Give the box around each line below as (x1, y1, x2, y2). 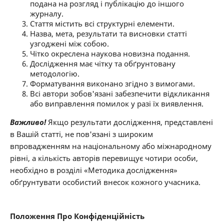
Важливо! (9, 117, 46, 127)
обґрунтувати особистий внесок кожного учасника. (9, 177, 202, 187)
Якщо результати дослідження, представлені (45, 117, 213, 127)
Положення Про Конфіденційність (9, 211, 144, 221)
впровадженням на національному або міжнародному (9, 141, 211, 151)
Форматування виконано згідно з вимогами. (29, 78, 195, 89)
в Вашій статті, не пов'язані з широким (9, 129, 153, 139)
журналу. (29, 8, 63, 19)
